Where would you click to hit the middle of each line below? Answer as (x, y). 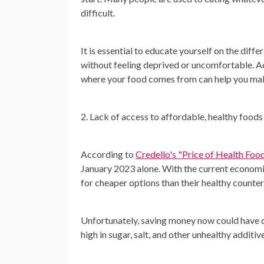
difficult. (98, 13)
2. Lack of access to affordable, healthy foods (172, 116)
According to (108, 154)
